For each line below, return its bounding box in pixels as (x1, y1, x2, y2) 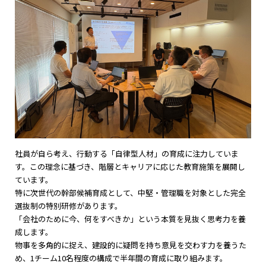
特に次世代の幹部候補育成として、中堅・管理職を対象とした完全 (15, 187, 246, 199)
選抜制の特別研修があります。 (15, 200, 122, 212)
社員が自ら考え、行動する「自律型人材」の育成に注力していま (15, 148, 239, 160)
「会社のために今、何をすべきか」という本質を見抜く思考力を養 (15, 213, 246, 225)
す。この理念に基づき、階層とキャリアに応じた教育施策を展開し (15, 161, 245, 173)
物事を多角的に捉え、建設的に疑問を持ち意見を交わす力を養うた (15, 239, 246, 251)
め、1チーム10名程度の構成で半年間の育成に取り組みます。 (15, 252, 227, 264)
